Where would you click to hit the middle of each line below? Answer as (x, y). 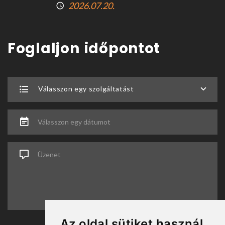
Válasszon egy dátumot (74, 122)
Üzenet (49, 154)
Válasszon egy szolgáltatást (86, 88)
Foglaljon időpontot (84, 48)
